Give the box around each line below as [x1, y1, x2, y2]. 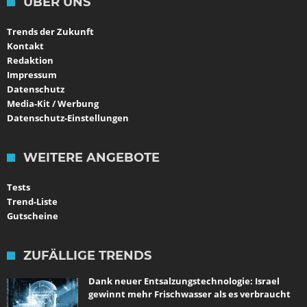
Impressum [7, 69, 57, 82]
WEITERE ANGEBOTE [23, 150, 160, 166]
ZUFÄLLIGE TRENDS [23, 248, 151, 264]
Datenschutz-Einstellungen [7, 112, 129, 125]
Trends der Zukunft [7, 25, 94, 38]
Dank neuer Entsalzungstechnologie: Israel [88, 275, 280, 288]
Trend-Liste [7, 195, 58, 208]
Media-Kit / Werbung [7, 97, 99, 110]
